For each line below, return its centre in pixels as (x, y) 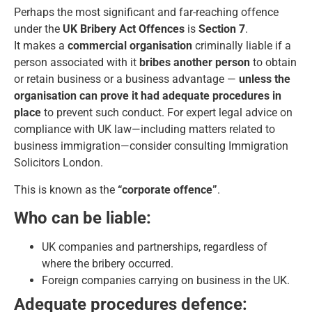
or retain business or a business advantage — (126, 79)
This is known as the (66, 189)
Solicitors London (57, 163)
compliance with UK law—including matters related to (145, 130)
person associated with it (77, 63)
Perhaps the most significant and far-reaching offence (146, 13)
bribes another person (195, 63)
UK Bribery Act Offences (124, 29)
